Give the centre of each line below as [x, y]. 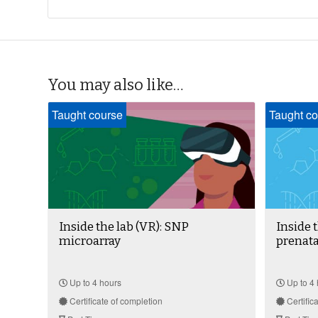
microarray [90, 241]
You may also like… [115, 85]
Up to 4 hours [94, 283]
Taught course [87, 115]
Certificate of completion [115, 301]
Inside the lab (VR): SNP [124, 227]
